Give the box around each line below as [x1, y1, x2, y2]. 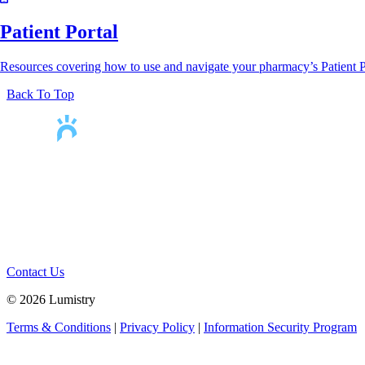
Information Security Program [204, 319, 357, 334]
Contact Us [7, 264, 64, 279]
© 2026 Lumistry [7, 292, 99, 306]
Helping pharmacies [7, 176, 99, 189]
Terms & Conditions [7, 319, 111, 334]
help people [7, 189, 59, 202]
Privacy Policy [120, 319, 195, 334]
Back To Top [7, 86, 74, 101]
